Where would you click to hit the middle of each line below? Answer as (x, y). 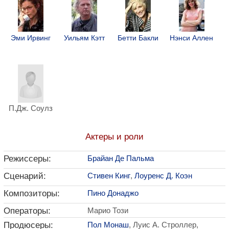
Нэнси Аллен (191, 38)
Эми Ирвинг (30, 38)
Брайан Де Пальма (121, 158)
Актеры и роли (114, 137)
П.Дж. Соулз (30, 108)
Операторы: (27, 211)
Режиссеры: (27, 159)
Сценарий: (25, 176)
